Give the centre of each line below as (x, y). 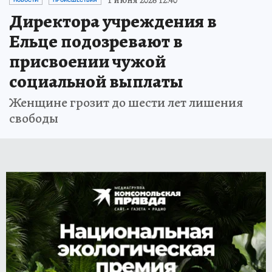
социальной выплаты (96, 81)
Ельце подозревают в (96, 41)
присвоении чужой (87, 61)
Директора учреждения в (113, 21)
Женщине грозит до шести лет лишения (126, 102)
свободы (34, 118)
